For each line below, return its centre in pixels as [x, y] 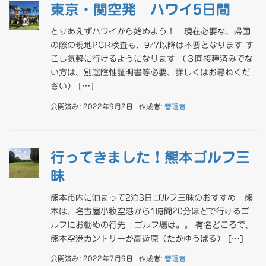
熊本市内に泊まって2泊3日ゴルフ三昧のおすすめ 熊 [152, 197]
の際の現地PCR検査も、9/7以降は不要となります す [152, 45]
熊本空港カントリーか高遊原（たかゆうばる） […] [147, 238]
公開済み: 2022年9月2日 [92, 106]
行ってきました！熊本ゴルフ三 [150, 157]
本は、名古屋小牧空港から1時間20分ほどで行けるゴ [150, 211]
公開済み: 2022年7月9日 [92, 258]
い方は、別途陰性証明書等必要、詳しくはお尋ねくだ [150, 72]
